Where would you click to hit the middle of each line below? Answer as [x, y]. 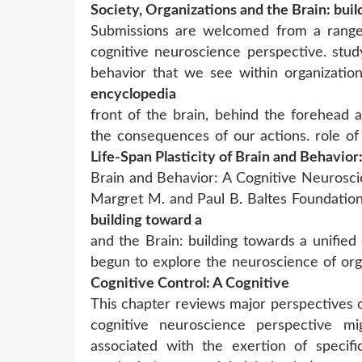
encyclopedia [133, 94]
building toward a [146, 220]
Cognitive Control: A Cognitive [190, 283]
